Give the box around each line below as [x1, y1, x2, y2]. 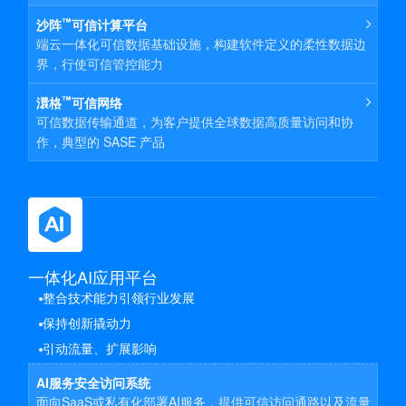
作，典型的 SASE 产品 [36, 132, 165, 150]
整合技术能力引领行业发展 [43, 292, 195, 305]
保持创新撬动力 [43, 317, 131, 331]
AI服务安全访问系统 [36, 373, 150, 391]
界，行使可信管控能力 [36, 54, 163, 72]
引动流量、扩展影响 [43, 343, 157, 356]
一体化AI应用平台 [28, 265, 158, 288]
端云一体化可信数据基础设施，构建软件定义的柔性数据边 [36, 34, 366, 53]
